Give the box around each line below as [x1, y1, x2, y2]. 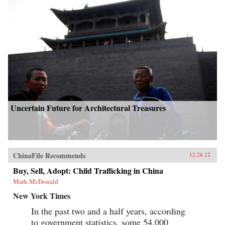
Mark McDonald [13, 176, 58, 186]
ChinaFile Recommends [13, 150, 85, 161]
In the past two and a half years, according [31, 204, 185, 217]
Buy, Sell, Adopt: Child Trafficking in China [13, 164, 163, 176]
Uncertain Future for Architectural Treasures [11, 101, 166, 114]
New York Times [13, 189, 70, 201]
